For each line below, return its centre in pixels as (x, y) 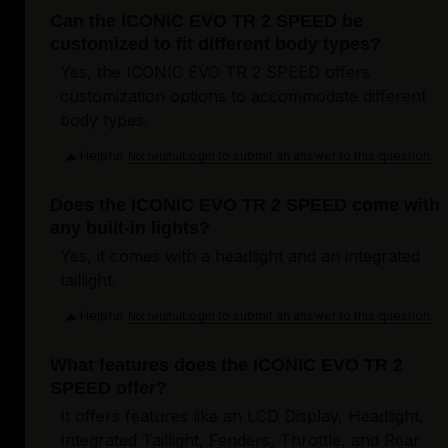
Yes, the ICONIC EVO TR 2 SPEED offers (215, 72)
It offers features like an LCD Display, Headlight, (242, 416)
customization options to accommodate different (243, 96)
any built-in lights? (130, 228)
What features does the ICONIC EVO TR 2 (226, 365)
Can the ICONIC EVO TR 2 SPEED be (206, 21)
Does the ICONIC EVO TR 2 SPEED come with (245, 205)
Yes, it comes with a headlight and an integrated (240, 256)
